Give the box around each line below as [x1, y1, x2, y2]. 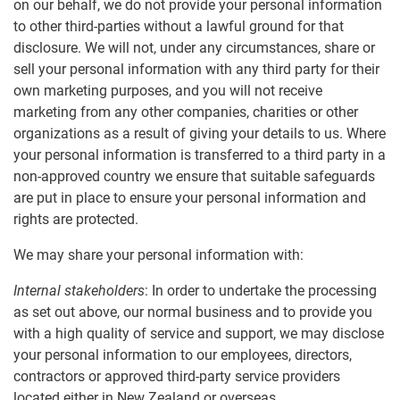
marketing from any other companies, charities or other [13, 104, 358, 121]
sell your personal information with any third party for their [13, 61, 379, 79]
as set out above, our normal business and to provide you [13, 304, 372, 321]
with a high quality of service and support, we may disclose [13, 325, 384, 343]
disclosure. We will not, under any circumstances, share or [13, 39, 375, 57]
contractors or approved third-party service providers [13, 368, 340, 386]
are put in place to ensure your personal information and [13, 189, 366, 207]
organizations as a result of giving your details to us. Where [13, 125, 386, 143]
